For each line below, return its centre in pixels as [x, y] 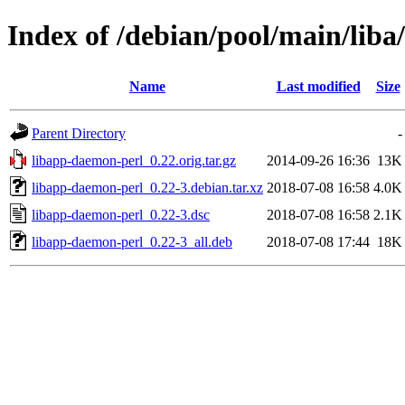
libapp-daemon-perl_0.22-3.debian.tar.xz [147, 187]
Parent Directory [79, 133]
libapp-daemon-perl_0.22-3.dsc [121, 214]
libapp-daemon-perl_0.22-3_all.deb [132, 241]
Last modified [318, 86]
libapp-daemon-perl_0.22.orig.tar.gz [134, 160]
